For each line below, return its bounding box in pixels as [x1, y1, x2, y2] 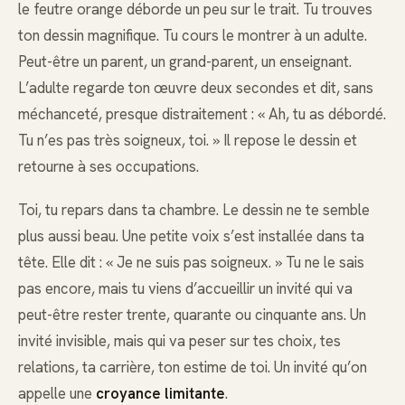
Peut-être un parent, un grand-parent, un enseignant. [18, 52, 352, 71]
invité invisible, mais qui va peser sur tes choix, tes [18, 331, 341, 352]
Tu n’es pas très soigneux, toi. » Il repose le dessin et [18, 130, 357, 150]
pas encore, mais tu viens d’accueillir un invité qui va [18, 278, 353, 299]
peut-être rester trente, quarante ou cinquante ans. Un [18, 305, 366, 325]
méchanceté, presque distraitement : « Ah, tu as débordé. [18, 104, 386, 124]
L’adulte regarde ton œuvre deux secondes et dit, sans [18, 78, 373, 98]
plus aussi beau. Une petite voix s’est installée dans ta [18, 226, 364, 247]
